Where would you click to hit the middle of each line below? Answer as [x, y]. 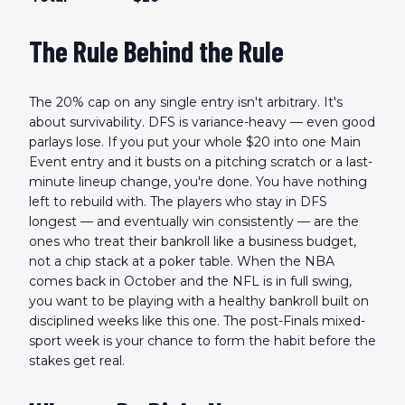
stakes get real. [77, 361]
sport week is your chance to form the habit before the [202, 341]
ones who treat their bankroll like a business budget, [193, 241]
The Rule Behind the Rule [156, 51]
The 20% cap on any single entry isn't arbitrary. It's [186, 102]
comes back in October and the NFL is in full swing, [190, 281]
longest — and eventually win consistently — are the [194, 221]
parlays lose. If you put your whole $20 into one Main [195, 142]
